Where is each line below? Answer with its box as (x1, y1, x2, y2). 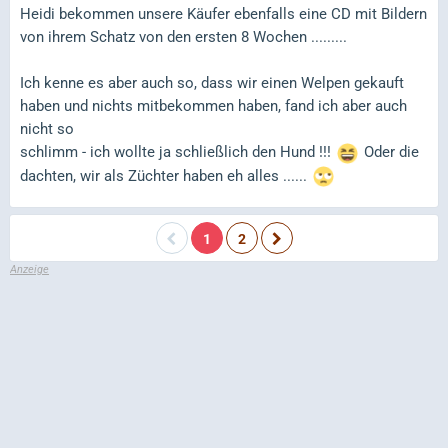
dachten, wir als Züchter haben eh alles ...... (20, 166, 311, 185)
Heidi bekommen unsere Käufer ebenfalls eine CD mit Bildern (20, 5, 427, 24)
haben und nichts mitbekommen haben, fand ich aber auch (20, 97, 407, 116)
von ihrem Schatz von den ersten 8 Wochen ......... (20, 28, 347, 47)
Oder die (360, 143, 419, 162)
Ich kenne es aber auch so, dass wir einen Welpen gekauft (20, 74, 404, 93)
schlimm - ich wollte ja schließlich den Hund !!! (20, 143, 335, 162)
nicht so (20, 120, 74, 139)
